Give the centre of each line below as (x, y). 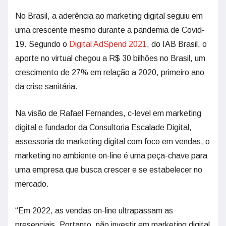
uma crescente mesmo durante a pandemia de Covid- (110, 30)
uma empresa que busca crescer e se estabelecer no (109, 170)
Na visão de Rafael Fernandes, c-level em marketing (108, 113)
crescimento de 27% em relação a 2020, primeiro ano (110, 72)
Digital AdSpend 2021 (108, 44)
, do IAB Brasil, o (177, 44)
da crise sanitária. (46, 87)
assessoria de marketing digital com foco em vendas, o (112, 142)
